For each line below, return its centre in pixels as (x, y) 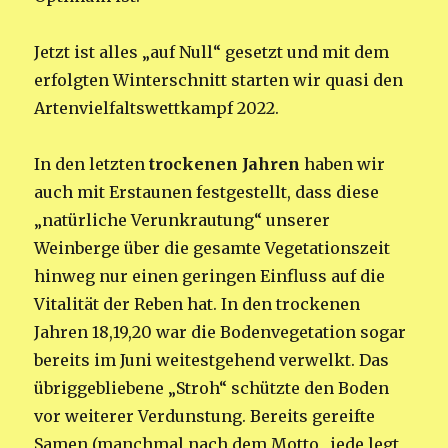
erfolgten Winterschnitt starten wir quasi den (219, 79)
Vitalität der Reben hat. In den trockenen (197, 303)
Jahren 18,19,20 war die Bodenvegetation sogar (220, 331)
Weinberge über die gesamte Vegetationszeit (212, 247)
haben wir (343, 163)
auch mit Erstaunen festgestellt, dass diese (207, 191)
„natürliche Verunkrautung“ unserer (182, 219)
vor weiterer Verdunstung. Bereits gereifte (205, 415)
